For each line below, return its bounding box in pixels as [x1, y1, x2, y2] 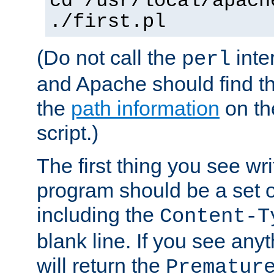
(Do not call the [37, 45, 182, 69]
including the [37, 202, 160, 226]
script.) [37, 120, 98, 144]
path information [71, 96, 220, 120]
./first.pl [50, 10, 166, 33]
